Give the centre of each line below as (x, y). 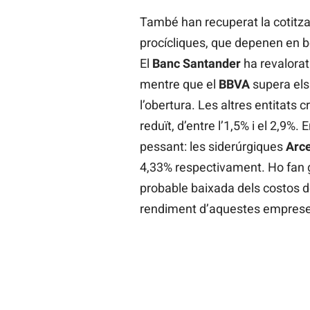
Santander (211, 64)
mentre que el (179, 84)
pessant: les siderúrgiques (212, 147)
